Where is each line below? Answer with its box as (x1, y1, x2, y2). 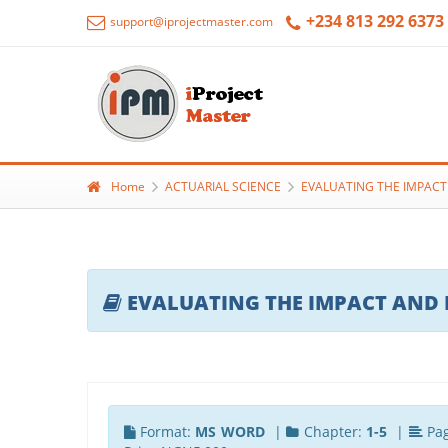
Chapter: (299, 421, 367, 441)
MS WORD (195, 421, 265, 441)
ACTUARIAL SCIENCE (165, 177, 281, 195)
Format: (135, 421, 196, 441)
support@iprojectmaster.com (107, 13, 273, 31)
